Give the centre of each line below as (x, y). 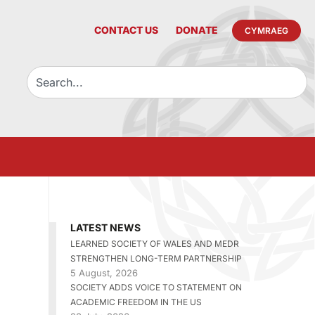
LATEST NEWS (105, 228)
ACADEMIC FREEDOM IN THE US (136, 302)
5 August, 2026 (104, 273)
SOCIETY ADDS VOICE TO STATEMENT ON (156, 288)
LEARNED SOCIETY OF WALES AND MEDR (154, 244)
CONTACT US (126, 30)
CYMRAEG (266, 30)
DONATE (197, 30)
